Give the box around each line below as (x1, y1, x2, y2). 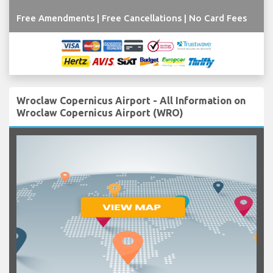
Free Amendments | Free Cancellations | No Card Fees (16, 12, 247, 23)
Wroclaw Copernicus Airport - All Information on (16, 94, 246, 106)
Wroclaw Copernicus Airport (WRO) (16, 107, 183, 118)
